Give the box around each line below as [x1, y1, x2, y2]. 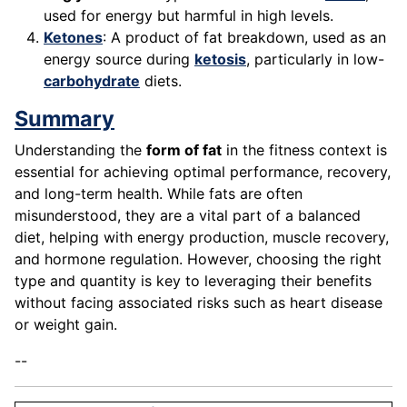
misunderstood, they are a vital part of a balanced [15, 206, 361, 225]
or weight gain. [15, 315, 117, 334]
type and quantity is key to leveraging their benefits [15, 272, 372, 291]
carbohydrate [44, 72, 140, 91]
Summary [15, 105, 114, 133]
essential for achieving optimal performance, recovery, [15, 163, 391, 182]
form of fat [146, 141, 222, 160]
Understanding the [15, 141, 146, 160]
